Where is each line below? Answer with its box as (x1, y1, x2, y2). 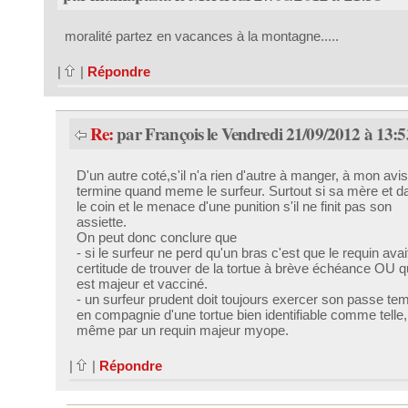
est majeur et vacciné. (76, 276, 208, 291)
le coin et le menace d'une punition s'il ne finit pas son (76, 199, 392, 214)
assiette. (76, 214, 127, 229)
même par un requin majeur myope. (76, 322, 289, 338)
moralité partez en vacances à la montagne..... (64, 29, 339, 45)
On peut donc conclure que (76, 229, 237, 245)
